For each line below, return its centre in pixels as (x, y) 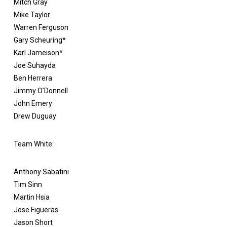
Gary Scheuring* (40, 40)
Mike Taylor (32, 14)
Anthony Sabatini (41, 172)
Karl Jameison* (38, 52)
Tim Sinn (28, 184)
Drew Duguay (35, 116)
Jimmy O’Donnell (41, 90)
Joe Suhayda (34, 65)
